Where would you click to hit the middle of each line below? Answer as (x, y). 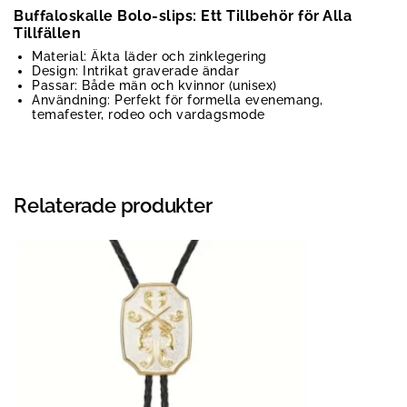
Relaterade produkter (113, 206)
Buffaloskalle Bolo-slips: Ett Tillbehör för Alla (183, 16)
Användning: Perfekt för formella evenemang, (178, 100)
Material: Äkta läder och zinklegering (149, 57)
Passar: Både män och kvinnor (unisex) (154, 86)
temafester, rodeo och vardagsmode (149, 115)
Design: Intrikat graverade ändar (135, 71)
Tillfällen (47, 34)
